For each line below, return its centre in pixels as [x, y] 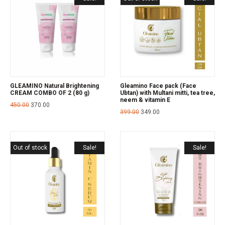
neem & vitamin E [145, 100]
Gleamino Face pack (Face [158, 86]
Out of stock [30, 148]
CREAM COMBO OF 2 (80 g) [50, 93]
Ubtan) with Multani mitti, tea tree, [167, 93]
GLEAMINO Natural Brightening [54, 86]
